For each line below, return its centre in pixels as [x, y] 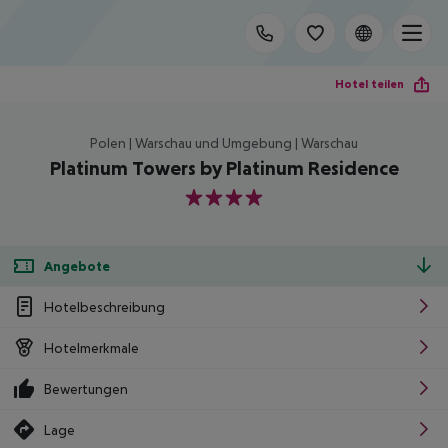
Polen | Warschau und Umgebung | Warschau [224, 143]
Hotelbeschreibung [104, 306]
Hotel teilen [369, 83]
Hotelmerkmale [91, 347]
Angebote [77, 265]
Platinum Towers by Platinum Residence [224, 168]
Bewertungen [86, 388]
